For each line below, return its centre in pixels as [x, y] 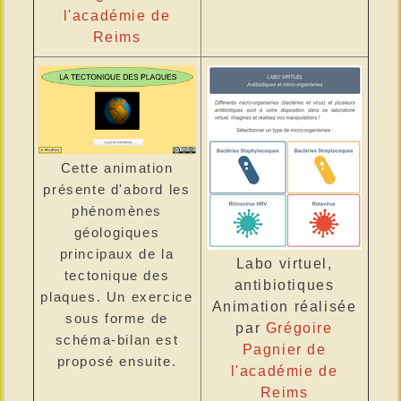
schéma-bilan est [117, 340]
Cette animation [117, 168]
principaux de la [117, 254]
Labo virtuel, [284, 264]
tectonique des [117, 276]
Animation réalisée [284, 307]
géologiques [117, 233]
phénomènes [117, 211]
